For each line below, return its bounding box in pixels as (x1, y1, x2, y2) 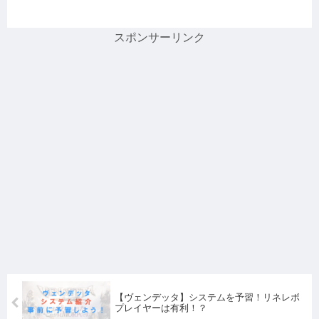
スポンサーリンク (114, 31, 205, 44)
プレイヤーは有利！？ (115, 303, 208, 314)
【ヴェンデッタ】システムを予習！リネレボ (115, 292, 300, 303)
